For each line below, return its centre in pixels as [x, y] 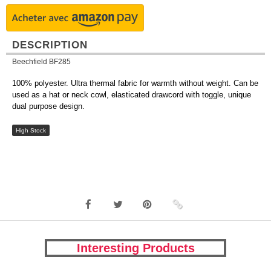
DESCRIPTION [50, 45]
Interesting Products [135, 248]
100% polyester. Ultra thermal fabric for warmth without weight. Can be [135, 83]
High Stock [31, 130]
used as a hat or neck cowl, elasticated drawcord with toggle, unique [132, 95]
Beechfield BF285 [41, 62]
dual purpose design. [48, 106]
